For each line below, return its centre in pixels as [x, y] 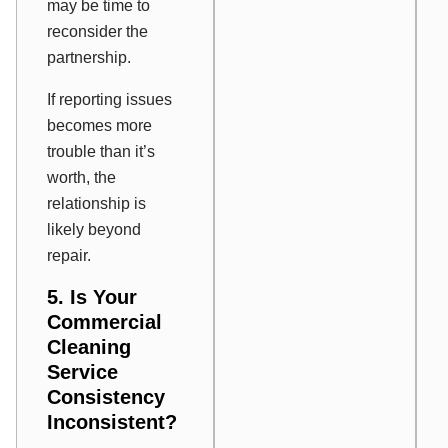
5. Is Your [92, 297]
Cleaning [89, 347]
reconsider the [97, 32]
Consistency [106, 397]
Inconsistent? [112, 422]
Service [82, 372]
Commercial [104, 322]
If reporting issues [109, 100]
